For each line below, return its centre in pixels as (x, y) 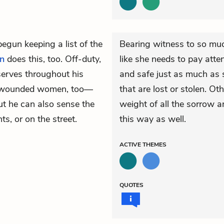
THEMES (154, 144)
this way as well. (153, 119)
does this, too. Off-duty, (53, 59)
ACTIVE (131, 144)
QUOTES (131, 185)
